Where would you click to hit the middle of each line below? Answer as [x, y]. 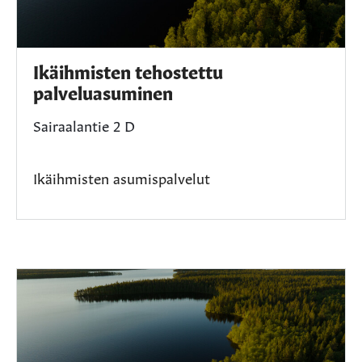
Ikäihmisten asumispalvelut [122, 177]
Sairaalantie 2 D [84, 124]
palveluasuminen [103, 91]
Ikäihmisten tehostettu [128, 70]
